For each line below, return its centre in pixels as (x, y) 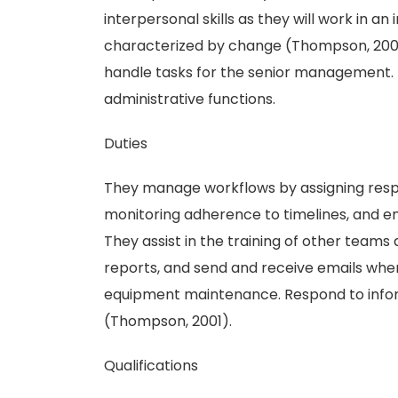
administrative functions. (190, 99)
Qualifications (151, 366)
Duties (126, 143)
